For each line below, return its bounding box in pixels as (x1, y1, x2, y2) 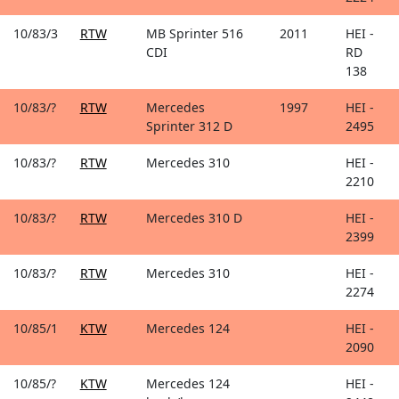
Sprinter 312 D (146, 117, 233, 134)
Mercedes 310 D (146, 208, 243, 226)
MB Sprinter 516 (146, 24, 244, 42)
